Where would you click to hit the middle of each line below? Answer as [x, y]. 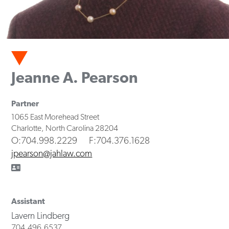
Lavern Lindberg [41, 215]
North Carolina [70, 128]
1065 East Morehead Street [55, 117]
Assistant [28, 201]
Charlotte [27, 128]
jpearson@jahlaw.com [52, 153]
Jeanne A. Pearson [75, 78]
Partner [25, 103]
